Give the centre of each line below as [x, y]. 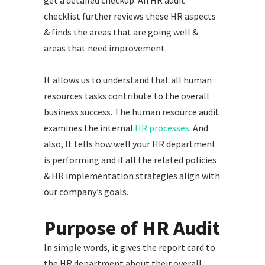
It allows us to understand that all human [128, 80]
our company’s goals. [86, 191]
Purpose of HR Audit [132, 227]
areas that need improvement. [105, 48]
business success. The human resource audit [132, 112]
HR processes [162, 127]
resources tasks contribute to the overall [127, 96]
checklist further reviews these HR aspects [130, 16]
